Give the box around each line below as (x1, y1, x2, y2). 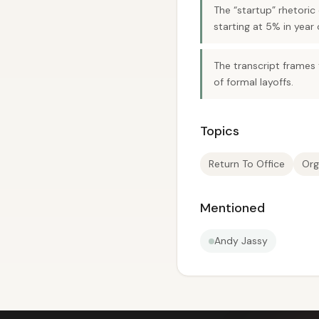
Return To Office (209, 157, 285, 170)
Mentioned (200, 199, 265, 216)
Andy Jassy (214, 234, 268, 247)
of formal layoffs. (214, 75, 293, 88)
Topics (200, 122, 239, 140)
